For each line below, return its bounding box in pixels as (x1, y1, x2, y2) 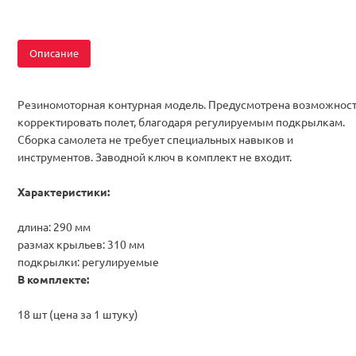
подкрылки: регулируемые (17, 253, 159, 269)
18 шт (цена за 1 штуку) (17, 306, 138, 321)
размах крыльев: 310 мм (17, 236, 145, 251)
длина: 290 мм (17, 219, 91, 234)
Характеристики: (17, 184, 110, 199)
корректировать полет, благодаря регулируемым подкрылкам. (17, 114, 345, 129)
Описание (29, 45, 79, 60)
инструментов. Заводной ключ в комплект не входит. (17, 149, 292, 164)
